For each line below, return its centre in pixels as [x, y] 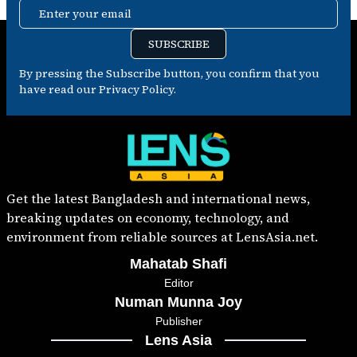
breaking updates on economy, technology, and [148, 218]
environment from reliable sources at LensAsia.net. [162, 237]
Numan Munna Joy [178, 302]
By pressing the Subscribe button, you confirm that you [169, 73]
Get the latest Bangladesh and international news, [158, 198]
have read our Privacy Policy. [98, 89]
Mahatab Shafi [178, 264]
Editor [178, 283]
